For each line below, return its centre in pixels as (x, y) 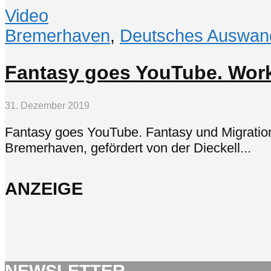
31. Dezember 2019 (47, 105)
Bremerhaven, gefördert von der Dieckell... (128, 148)
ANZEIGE (44, 189)
